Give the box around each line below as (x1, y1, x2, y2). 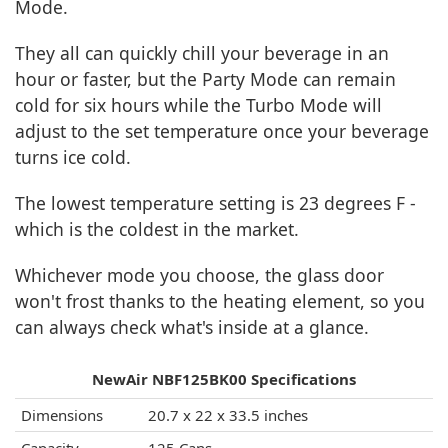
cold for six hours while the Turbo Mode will (15, 93, 382, 118)
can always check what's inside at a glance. (15, 315, 369, 340)
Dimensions (21, 405, 103, 426)
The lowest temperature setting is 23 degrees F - (15, 191, 416, 216)
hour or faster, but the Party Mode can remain (15, 67, 396, 92)
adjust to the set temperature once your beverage (15, 119, 429, 144)
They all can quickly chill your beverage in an (15, 41, 389, 66)
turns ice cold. (15, 145, 131, 170)
